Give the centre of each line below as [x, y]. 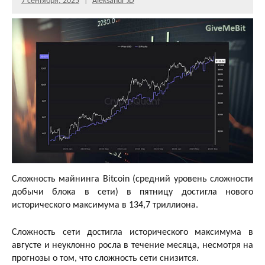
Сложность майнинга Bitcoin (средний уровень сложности [132, 179]
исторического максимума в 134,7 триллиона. [105, 205]
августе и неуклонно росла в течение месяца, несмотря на [132, 245]
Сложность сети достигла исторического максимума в [132, 232]
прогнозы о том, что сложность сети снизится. [105, 258]
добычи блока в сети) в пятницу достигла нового [132, 192]
